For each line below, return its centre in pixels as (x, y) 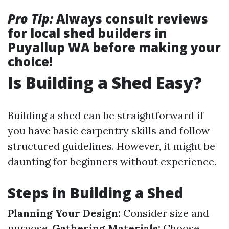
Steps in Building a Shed (96, 193)
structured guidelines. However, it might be (111, 146)
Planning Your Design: (64, 213)
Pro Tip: (30, 19)
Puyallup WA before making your (114, 47)
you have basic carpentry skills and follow (109, 131)
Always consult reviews (131, 19)
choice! (30, 62)
